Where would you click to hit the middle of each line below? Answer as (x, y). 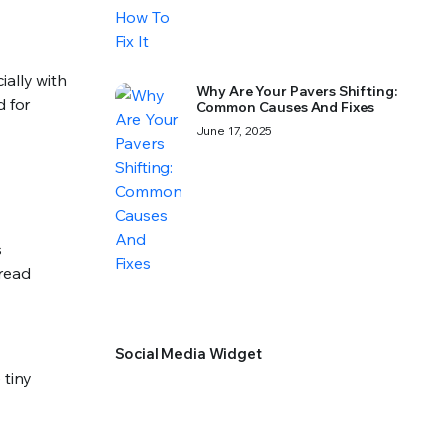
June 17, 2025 (233, 130)
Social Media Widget (188, 353)
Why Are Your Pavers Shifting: (296, 91)
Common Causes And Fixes (285, 107)
